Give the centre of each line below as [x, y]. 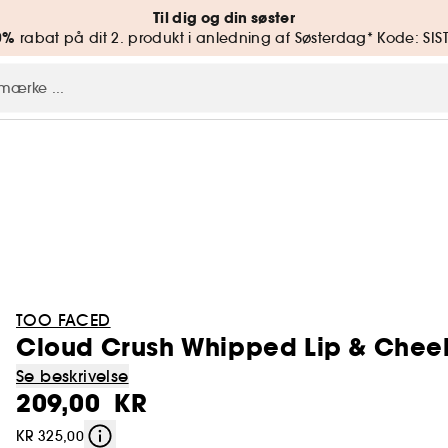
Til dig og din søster [224, 18]
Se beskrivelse [72, 376]
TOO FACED [63, 320]
